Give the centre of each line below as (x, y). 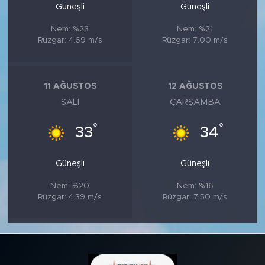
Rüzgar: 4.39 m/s (70, 197)
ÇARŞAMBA (195, 102)
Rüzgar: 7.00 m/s (195, 41)
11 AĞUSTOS (70, 86)
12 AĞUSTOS (195, 86)
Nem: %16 (195, 186)
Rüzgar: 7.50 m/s (195, 197)
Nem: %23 (70, 29)
